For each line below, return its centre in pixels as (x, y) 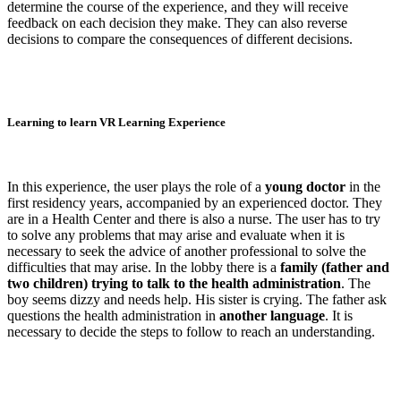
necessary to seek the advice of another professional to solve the (187, 251)
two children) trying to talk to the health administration (174, 283)
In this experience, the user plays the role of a (136, 186)
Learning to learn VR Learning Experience (116, 123)
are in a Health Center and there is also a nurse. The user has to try (194, 218)
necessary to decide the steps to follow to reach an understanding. (191, 331)
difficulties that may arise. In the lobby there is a (144, 267)
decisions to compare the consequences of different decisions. (180, 39)
